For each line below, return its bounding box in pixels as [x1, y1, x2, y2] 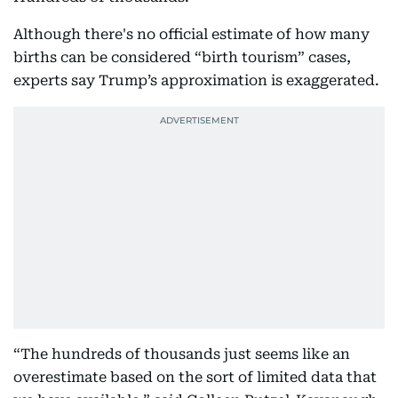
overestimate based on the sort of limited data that [13, 369, 377, 386]
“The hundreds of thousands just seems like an [13, 346, 350, 362]
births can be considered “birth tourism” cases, [13, 49, 351, 66]
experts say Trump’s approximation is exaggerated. [13, 72, 379, 89]
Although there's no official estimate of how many [13, 26, 370, 43]
